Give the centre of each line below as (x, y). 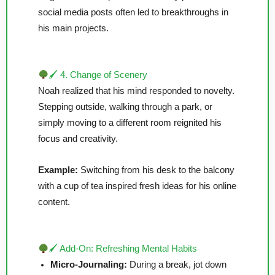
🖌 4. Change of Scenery (98, 75)
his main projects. (73, 28)
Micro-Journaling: (89, 265)
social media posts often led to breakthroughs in (133, 12)
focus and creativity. (78, 138)
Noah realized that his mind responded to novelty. (136, 91)
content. (54, 202)
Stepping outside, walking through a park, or (125, 107)
